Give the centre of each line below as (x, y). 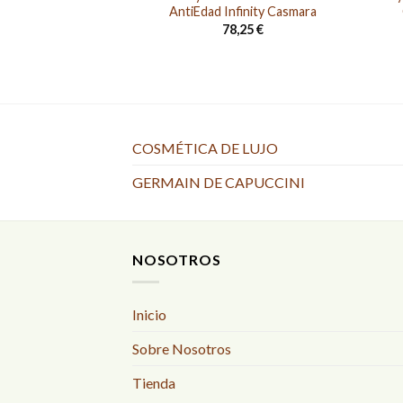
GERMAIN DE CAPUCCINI (219, 183)
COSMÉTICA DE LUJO (205, 148)
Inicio (149, 314)
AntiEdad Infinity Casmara (243, 12)
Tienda (154, 383)
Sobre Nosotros (182, 349)
